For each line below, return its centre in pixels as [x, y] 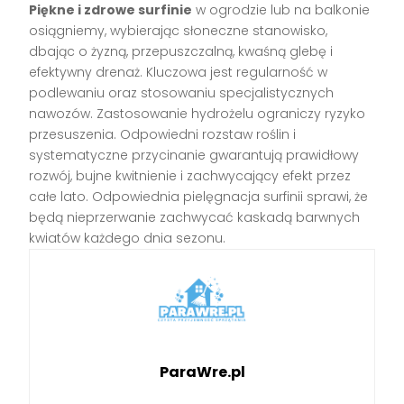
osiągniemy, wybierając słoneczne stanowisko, [179, 31]
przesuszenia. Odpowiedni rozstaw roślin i [163, 135]
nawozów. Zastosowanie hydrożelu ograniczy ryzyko [197, 114]
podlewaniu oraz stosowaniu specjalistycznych [182, 93]
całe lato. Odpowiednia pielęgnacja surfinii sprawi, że [199, 197]
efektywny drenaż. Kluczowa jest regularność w [179, 73]
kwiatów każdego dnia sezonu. [128, 239]
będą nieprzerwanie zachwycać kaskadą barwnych [195, 218]
